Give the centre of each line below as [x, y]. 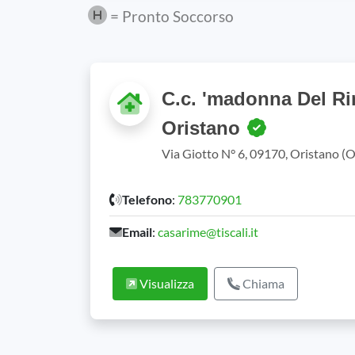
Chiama [262, 283]
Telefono [147, 199]
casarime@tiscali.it [208, 232]
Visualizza [166, 283]
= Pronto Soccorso [170, 16]
